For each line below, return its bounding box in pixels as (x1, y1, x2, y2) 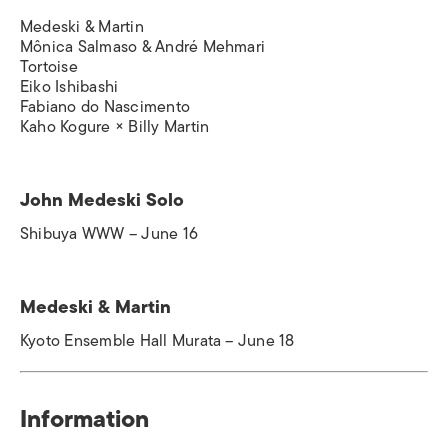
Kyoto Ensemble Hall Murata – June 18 (20, 327, 295, 354)
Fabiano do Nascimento (20, 93, 191, 120)
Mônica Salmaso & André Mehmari (20, 33, 266, 60)
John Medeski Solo (20, 184, 184, 215)
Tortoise (20, 53, 78, 80)
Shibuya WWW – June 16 (20, 220, 199, 247)
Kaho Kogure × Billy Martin (20, 113, 210, 140)
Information (20, 398, 149, 438)
